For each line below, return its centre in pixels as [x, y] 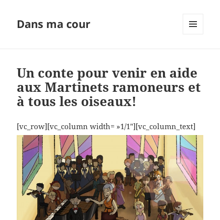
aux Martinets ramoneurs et [109, 87]
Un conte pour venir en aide [107, 73]
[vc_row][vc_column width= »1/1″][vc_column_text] [106, 126]
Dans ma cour [54, 24]
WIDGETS [197, 55]
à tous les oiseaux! [77, 101]
